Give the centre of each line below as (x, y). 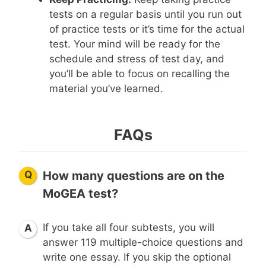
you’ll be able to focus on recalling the (140, 73)
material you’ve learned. (106, 88)
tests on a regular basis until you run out (145, 14)
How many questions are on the (134, 175)
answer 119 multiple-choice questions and (143, 242)
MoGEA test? (80, 193)
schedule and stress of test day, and (137, 58)
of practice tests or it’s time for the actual (147, 29)
